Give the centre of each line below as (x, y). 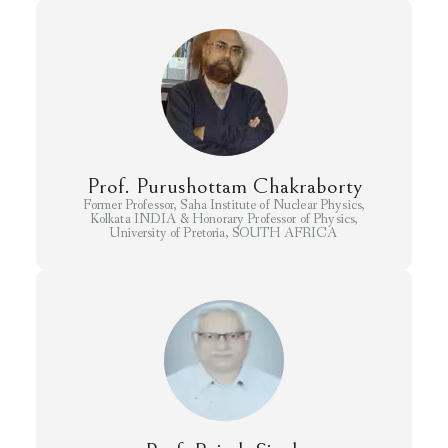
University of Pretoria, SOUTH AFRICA (224, 233)
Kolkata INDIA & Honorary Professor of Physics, (224, 219)
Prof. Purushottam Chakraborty (224, 187)
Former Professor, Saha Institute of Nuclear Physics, (224, 205)
